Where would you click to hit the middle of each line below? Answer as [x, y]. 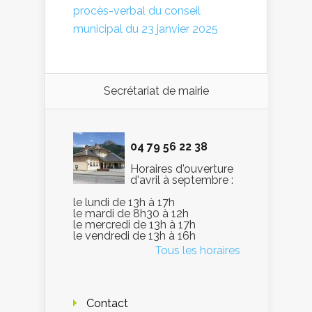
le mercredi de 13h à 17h [134, 224]
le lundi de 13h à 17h [124, 202]
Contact [107, 303]
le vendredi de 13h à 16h [134, 235]
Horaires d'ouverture [182, 169]
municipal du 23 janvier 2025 [146, 29]
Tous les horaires [197, 250]
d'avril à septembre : [182, 180]
